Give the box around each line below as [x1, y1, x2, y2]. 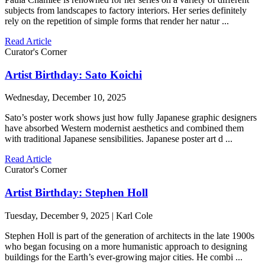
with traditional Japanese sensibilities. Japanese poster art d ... [5, 134, 232, 144]
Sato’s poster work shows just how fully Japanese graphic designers [5, 112, 257, 123]
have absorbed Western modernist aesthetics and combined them [5, 123, 244, 134]
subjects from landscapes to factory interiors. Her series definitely [5, 5, 247, 15]
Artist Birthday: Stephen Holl [5, 186, 148, 199]
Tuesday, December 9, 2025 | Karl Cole [5, 210, 153, 221]
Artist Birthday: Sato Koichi [5, 68, 142, 81]
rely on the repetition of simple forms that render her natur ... [5, 16, 229, 26]
